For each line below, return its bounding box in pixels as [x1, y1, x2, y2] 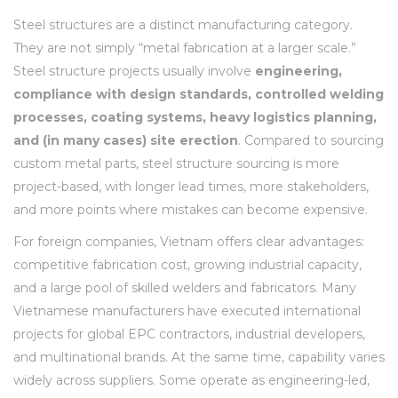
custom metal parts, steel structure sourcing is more [13, 155, 339, 171]
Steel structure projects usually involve [13, 62, 255, 79]
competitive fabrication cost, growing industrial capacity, [13, 256, 362, 273]
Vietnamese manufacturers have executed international [13, 302, 361, 319]
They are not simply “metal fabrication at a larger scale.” [13, 39, 356, 56]
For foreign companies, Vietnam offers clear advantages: [13, 233, 364, 250]
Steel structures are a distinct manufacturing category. [13, 16, 353, 33]
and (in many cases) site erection [13, 131, 238, 148]
